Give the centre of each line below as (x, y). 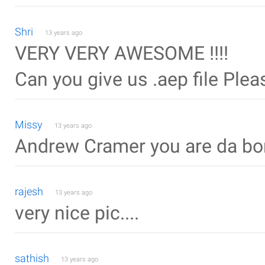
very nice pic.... (77, 213)
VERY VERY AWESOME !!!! (122, 54)
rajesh (29, 191)
